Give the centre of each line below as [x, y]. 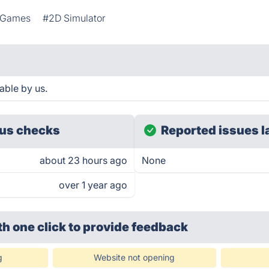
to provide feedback [128, 227]
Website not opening [134, 257]
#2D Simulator [74, 18]
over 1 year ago [93, 185]
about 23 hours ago [83, 160]
